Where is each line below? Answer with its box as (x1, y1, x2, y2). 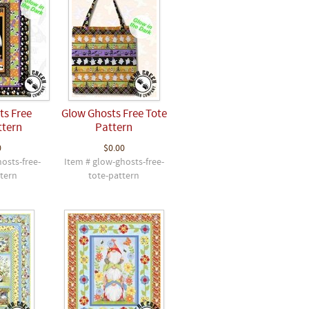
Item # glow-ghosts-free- (63, 157, 164, 168)
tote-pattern (88, 171, 140, 182)
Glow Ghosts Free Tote (61, 108, 167, 121)
